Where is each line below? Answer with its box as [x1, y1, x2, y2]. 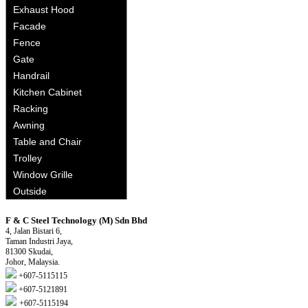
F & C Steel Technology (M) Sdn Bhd [5, 215, 147, 225]
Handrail [13, 70, 49, 81]
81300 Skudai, [5, 247, 53, 256]
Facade [13, 21, 46, 32]
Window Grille [13, 169, 73, 180]
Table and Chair [13, 136, 82, 147]
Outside [13, 186, 47, 197]
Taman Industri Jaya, [5, 236, 73, 246]
